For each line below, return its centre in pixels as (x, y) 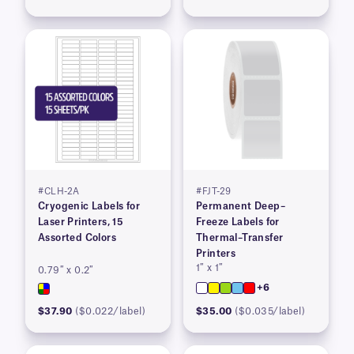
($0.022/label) (111, 312)
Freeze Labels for (238, 222)
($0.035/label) (270, 312)
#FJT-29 (214, 192)
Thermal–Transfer (240, 238)
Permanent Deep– (241, 207)
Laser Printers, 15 (81, 222)
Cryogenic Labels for (89, 207)
